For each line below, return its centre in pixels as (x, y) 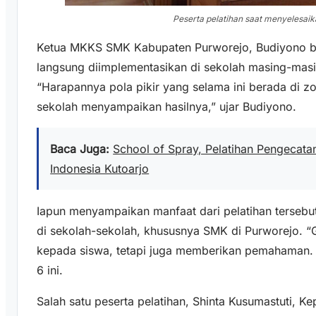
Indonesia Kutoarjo (100, 168)
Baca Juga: (80, 148)
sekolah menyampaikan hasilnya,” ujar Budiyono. (167, 106)
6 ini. (50, 270)
